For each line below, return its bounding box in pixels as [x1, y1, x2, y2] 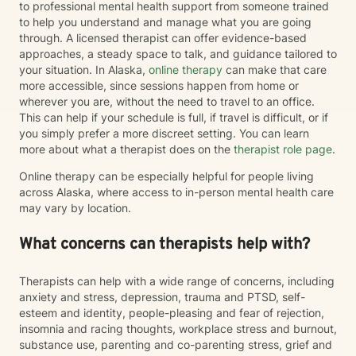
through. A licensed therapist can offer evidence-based [19, 31, 307, 44]
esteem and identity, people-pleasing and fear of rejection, [19, 306, 324, 319]
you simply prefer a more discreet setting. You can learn [19, 126, 309, 140]
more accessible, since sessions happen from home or [19, 79, 299, 92]
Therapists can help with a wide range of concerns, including [19, 274, 335, 288]
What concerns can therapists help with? [19, 234, 310, 255]
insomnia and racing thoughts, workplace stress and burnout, [19, 322, 337, 335]
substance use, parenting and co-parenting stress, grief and [19, 338, 332, 351]
